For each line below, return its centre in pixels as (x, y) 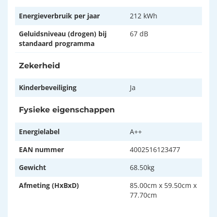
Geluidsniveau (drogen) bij (63, 34)
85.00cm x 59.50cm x (163, 186)
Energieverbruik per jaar (59, 16)
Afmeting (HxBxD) (49, 186)
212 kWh (144, 16)
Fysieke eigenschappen (67, 110)
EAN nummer (41, 150)
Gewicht (32, 168)
